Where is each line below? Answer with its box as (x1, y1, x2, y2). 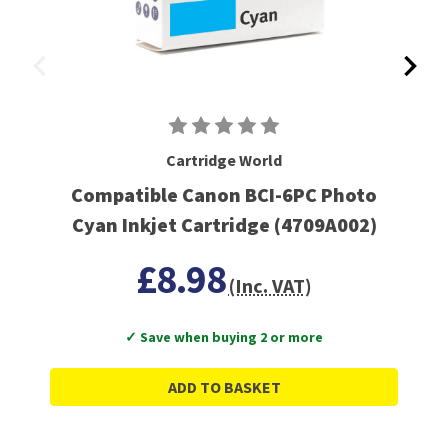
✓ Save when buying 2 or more (125, 328, 323, 347)
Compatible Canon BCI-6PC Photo (71, 182, 377, 208)
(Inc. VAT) (228, 273, 312, 299)
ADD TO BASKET (167, 377, 281, 398)
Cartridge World (166, 150, 282, 171)
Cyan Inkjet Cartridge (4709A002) (71, 212, 377, 238)
